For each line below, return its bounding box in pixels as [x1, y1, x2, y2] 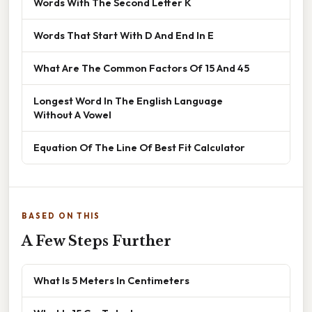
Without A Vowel [33, 108, 111, 122]
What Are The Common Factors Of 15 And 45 [33, 61, 249, 75]
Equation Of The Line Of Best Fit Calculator [33, 141, 245, 155]
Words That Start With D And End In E [33, 29, 214, 42]
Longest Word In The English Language [33, 94, 223, 108]
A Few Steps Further [22, 233, 171, 250]
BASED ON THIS [22, 211, 100, 221]
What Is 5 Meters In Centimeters [33, 274, 189, 288]
